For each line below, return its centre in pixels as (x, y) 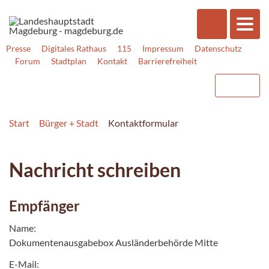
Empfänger (44, 205)
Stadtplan (69, 61)
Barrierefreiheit (168, 61)
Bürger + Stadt (69, 122)
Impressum (163, 48)
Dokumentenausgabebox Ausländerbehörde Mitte (113, 242)
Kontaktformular (143, 122)
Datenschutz (218, 48)
